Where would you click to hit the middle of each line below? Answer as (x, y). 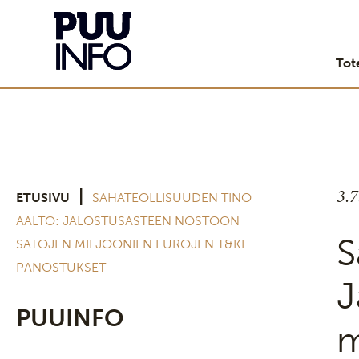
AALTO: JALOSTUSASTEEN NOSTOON (128, 221)
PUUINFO (70, 318)
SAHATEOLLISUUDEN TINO (172, 198)
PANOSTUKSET (61, 267)
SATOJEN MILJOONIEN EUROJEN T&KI (130, 244)
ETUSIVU (43, 198)
